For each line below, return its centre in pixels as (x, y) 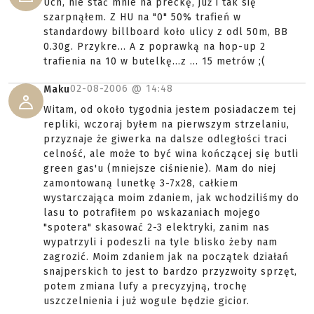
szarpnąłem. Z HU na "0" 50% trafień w (142, 18)
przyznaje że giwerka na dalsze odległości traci (165, 139)
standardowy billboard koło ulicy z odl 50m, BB (166, 32)
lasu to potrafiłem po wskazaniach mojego (152, 213)
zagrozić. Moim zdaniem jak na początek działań (166, 257)
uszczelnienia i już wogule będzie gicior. (146, 301)
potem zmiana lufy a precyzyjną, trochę (145, 287)
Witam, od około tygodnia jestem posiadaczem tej (170, 110)
